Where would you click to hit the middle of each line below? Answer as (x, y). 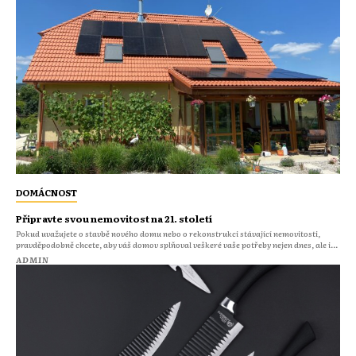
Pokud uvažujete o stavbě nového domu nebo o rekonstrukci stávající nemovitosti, (168, 233)
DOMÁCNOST (46, 192)
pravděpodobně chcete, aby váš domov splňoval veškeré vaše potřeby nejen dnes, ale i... (177, 244)
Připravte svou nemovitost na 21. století (114, 218)
